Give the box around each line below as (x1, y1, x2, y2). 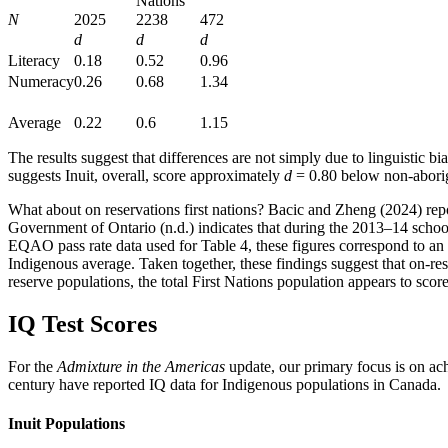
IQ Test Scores (8, 310, 157, 337)
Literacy (8, 52, 60, 70)
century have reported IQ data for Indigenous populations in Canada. (8, 375, 441, 393)
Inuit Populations (8, 415, 125, 433)
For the (8, 357, 57, 375)
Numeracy (8, 73, 74, 91)
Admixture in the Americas (57, 357, 225, 375)
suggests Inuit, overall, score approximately (8, 167, 284, 185)
